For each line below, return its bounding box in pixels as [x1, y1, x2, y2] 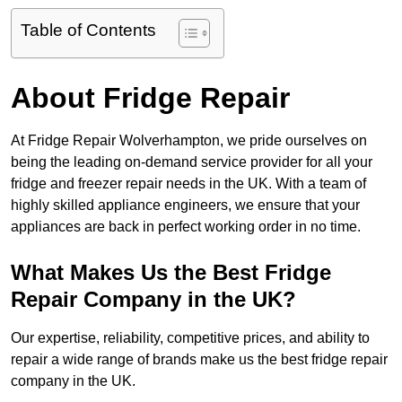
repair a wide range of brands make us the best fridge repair [11, 352, 388, 368]
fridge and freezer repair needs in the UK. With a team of [11, 176, 366, 192]
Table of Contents [21, 21, 156, 40]
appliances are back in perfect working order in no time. [11, 219, 361, 235]
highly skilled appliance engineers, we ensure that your [11, 197, 360, 214]
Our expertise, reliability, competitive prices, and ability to [11, 330, 370, 346]
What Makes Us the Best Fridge [11, 260, 331, 285]
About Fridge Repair [11, 82, 290, 115]
